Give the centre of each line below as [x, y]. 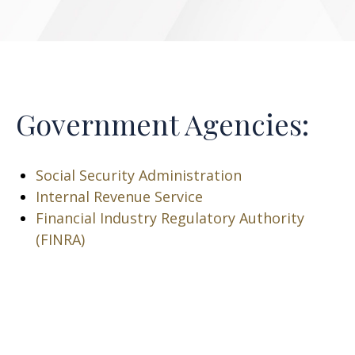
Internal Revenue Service [119, 197]
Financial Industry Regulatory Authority [170, 218]
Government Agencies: [166, 124]
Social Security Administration [139, 175]
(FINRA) [60, 239]
